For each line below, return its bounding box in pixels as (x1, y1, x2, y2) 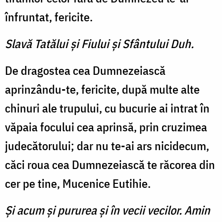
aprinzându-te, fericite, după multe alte (5, 81, 200, 98)
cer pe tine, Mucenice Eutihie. (5, 175, 151, 192)
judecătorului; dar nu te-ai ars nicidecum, (5, 138, 209, 154)
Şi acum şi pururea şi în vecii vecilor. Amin (5, 202, 210, 219)
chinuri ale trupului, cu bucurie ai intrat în (5, 100, 210, 116)
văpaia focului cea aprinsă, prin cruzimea (5, 119, 207, 135)
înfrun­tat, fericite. (5, 9, 93, 25)
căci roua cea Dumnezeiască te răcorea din (5, 157, 215, 173)
